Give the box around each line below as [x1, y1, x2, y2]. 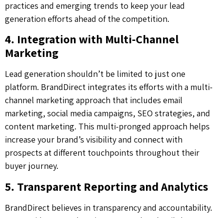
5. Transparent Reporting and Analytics [5, 178, 208, 194]
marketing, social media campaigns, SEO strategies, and [5, 108, 210, 119]
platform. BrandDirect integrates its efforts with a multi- [5, 81, 213, 93]
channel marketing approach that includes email [5, 94, 182, 106]
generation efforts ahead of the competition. [5, 13, 169, 24]
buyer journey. [5, 160, 58, 172]
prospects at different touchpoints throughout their [5, 147, 200, 159]
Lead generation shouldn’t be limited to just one [5, 68, 185, 80]
